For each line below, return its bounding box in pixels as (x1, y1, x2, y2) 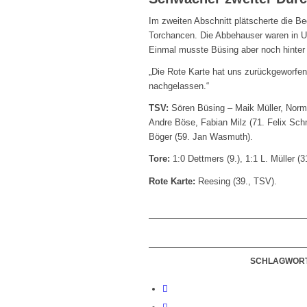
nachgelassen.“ (149, 81, 209, 92)
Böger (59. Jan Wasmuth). (149, 132, 253, 143)
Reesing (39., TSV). (195, 175, 277, 186)
